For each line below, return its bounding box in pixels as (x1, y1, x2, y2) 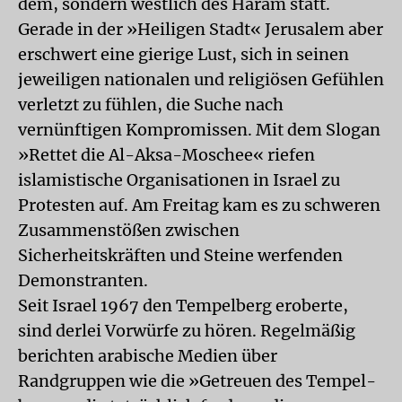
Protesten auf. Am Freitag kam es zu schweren (18, 195, 380, 215)
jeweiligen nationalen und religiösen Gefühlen (18, 69, 384, 90)
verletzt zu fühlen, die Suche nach (18, 94, 284, 115)
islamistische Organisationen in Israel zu (18, 170, 340, 190)
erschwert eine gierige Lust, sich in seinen (18, 44, 349, 65)
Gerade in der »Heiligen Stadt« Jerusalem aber (18, 19, 383, 39)
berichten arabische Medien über (18, 345, 277, 366)
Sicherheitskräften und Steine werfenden (18, 245, 343, 266)
